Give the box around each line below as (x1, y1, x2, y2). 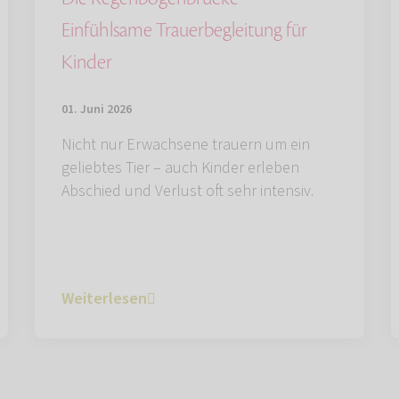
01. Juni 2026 (61, 100, 132, 118)
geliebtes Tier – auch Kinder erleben (61, 156, 299, 179)
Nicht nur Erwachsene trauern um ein (61, 133, 310, 156)
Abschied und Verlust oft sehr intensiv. (61, 179, 313, 202)
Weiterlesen (61, 287, 147, 310)
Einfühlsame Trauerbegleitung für (61, 17, 307, 43)
